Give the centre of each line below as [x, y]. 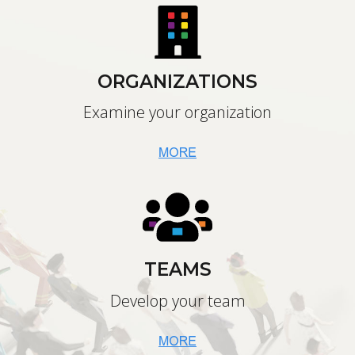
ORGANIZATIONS [177, 81]
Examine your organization [177, 113]
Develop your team [177, 300]
